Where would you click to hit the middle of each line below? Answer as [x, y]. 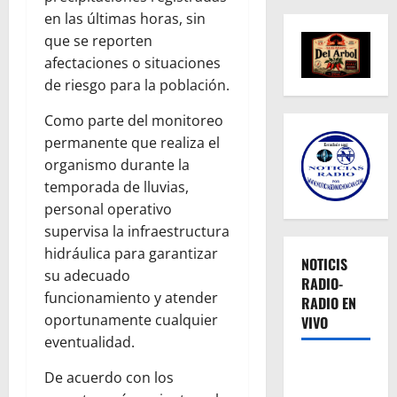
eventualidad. [90, 343]
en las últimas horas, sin [125, 19]
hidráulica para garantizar [131, 254]
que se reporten [98, 41]
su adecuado [87, 276]
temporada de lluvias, [117, 187]
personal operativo [108, 210]
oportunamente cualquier [131, 320]
